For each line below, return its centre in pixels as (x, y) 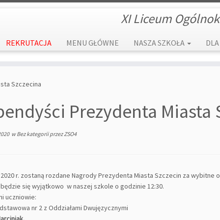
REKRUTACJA (28, 43)
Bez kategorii (33, 134)
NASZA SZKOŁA (160, 43)
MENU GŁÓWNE (92, 43)
